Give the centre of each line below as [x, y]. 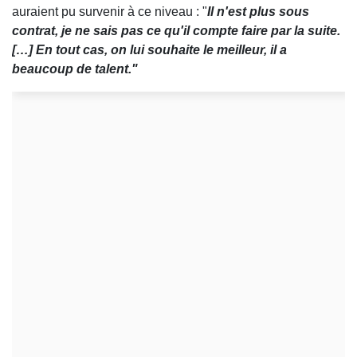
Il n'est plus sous [258, 12]
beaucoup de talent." [75, 69]
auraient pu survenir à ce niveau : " [110, 12]
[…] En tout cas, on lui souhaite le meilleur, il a [149, 50]
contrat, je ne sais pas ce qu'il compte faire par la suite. [176, 31]
